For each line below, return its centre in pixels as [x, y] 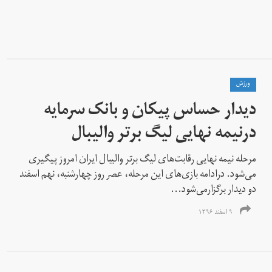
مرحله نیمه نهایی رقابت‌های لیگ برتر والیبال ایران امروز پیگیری [143, 160]
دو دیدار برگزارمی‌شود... [214, 190]
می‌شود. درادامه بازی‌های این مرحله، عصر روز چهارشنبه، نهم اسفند [138, 175]
